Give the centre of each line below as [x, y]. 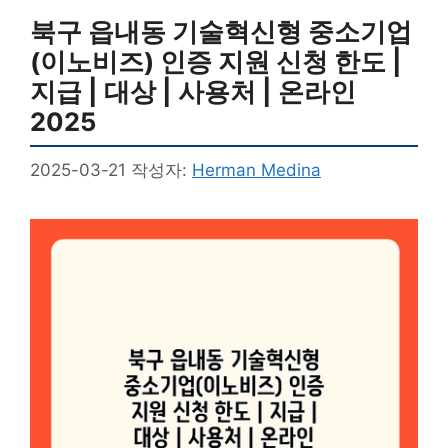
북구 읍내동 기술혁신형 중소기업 [221, 31]
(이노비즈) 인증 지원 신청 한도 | [216, 61]
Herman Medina [256, 170]
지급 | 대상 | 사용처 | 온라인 [193, 91]
